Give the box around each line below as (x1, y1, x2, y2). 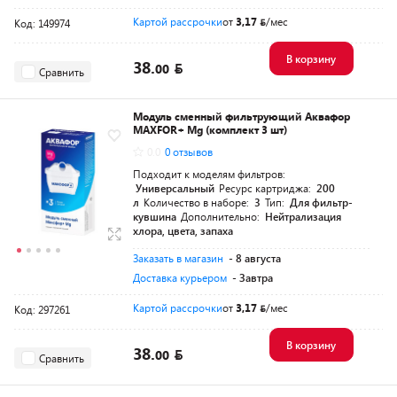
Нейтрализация (265, 209, 341, 223)
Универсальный (136, 181, 214, 195)
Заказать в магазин (133, 251, 223, 265)
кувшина (133, 209, 176, 223)
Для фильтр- (290, 195, 353, 209)
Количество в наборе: (144, 195, 252, 209)
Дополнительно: (181, 209, 262, 223)
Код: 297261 (14, 302, 70, 316)
